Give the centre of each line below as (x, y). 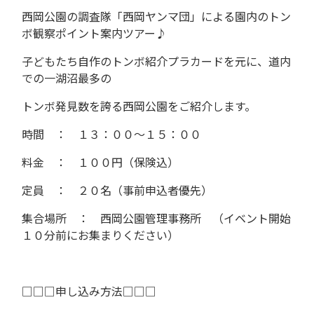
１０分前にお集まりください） (100, 234)
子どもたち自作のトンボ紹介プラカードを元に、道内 (156, 61)
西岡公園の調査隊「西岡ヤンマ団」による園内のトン (156, 16)
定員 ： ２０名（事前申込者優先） (117, 190)
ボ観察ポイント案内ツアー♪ (94, 33)
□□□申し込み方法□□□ (89, 291)
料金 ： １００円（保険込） (100, 162)
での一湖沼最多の (67, 77)
